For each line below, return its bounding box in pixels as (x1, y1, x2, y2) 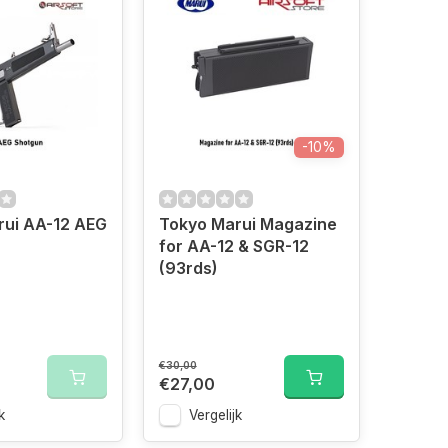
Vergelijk (188, 407, 242, 423)
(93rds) (158, 258, 218, 278)
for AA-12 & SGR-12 (158, 236, 309, 256)
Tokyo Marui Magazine (158, 214, 337, 234)
